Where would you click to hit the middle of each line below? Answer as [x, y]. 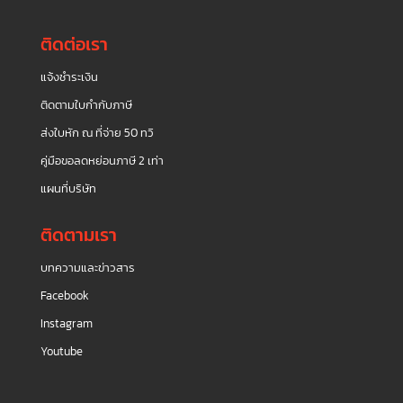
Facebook [64, 295]
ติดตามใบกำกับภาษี [86, 104]
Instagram [66, 323]
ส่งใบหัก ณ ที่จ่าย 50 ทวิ [97, 132]
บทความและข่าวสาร [87, 267]
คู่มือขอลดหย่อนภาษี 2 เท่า [102, 160]
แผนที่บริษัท [68, 188]
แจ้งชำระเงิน [69, 76]
